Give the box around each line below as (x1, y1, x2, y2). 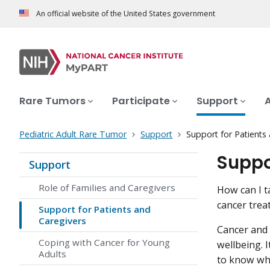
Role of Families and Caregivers (39, 181, 175, 194)
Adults (39, 248, 66, 260)
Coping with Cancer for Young (39, 236, 170, 249)
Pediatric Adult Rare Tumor (19, 128, 127, 140)
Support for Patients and (39, 203, 151, 216)
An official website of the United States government (36, 8, 215, 19)
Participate (112, 94, 170, 108)
